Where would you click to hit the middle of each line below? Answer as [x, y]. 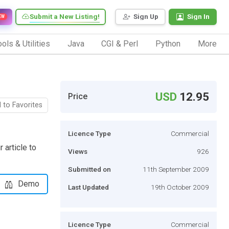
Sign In [198, 17]
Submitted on [89, 169]
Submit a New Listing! [65, 17]
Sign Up [146, 17]
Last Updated [88, 187]
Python [168, 43]
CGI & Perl [120, 43]
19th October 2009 [180, 187]
